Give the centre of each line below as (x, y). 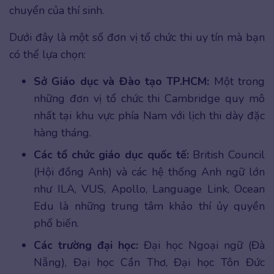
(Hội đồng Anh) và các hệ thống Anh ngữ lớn (149, 172)
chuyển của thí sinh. (57, 10)
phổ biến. (56, 223)
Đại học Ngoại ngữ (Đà (202, 245)
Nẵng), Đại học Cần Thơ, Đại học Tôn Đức (149, 262)
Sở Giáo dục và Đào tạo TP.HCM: (122, 81)
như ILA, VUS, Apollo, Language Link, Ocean (149, 189)
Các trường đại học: (86, 245)
